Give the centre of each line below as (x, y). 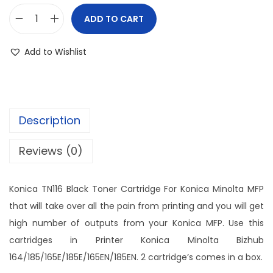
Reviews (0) (51, 151)
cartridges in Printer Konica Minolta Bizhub (136, 240)
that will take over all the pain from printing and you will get (136, 206)
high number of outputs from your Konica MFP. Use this (136, 223)
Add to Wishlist (55, 51)
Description (50, 120)
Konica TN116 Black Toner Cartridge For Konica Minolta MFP (136, 189)
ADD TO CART (114, 19)
